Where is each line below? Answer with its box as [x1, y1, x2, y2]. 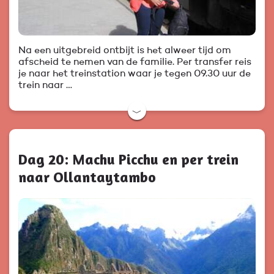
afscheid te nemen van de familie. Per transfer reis [18, 57, 251, 67]
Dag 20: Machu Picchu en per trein [18, 150, 239, 168]
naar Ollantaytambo [18, 168, 156, 186]
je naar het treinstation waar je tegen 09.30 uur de [18, 68, 251, 79]
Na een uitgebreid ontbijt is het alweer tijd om [18, 45, 231, 56]
